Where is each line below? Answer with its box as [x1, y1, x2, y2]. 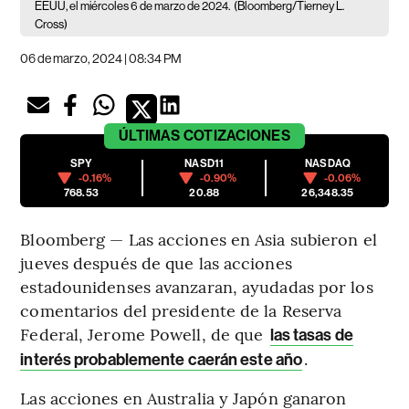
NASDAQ [304, 157, 351, 171]
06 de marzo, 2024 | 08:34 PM [20, 51, 183, 67]
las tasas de [269, 325, 353, 346]
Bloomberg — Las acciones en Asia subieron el [20, 227, 377, 251]
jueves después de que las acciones [20, 251, 292, 275]
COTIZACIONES [183, 127, 290, 145]
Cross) [35, 17, 68, 32]
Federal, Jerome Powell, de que [20, 322, 268, 346]
